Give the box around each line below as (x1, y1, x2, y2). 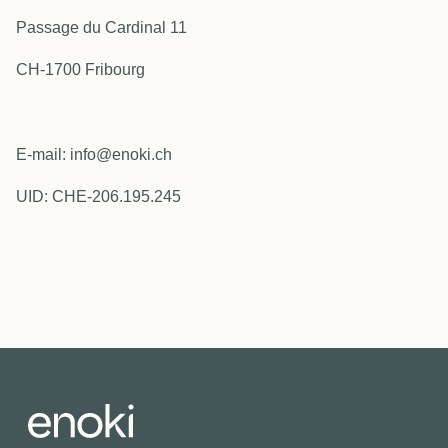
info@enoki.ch (70, 145, 172, 163)
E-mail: (16, 145, 70, 163)
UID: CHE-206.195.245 (16, 188, 181, 206)
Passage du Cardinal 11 (16, 18, 187, 36)
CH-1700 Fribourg (16, 61, 145, 79)
